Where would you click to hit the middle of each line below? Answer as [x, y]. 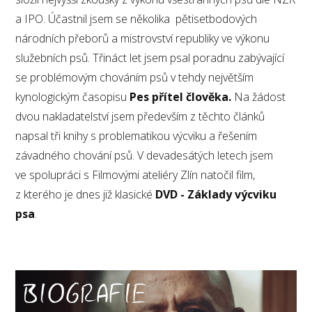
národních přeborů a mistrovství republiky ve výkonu [143, 38]
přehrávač [42, 299]
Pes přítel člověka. [181, 96]
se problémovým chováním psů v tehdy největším [135, 77]
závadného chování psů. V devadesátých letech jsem [145, 155]
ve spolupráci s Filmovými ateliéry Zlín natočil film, [135, 174]
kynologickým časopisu [73, 96]
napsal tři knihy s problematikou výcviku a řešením [136, 135]
